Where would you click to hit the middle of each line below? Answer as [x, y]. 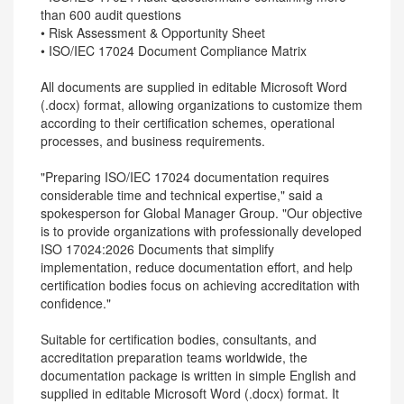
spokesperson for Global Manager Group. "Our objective [202, 213]
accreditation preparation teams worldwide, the [174, 357]
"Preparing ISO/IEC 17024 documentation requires [185, 177]
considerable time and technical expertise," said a [182, 195]
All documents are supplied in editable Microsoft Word [194, 87]
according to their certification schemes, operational [188, 123]
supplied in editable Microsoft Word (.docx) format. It [190, 393]
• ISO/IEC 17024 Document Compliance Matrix [174, 50]
